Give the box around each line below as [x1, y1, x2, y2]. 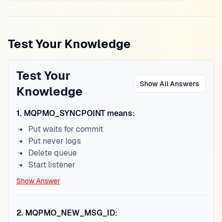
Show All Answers [140, 79, 199, 88]
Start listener [28, 160, 75, 170]
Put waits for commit [28, 124, 103, 134]
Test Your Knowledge [8, 36, 131, 52]
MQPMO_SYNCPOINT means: [24, 108, 135, 118]
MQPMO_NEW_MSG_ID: [25, 208, 117, 218]
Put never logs [28, 136, 81, 146]
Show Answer [16, 176, 60, 185]
